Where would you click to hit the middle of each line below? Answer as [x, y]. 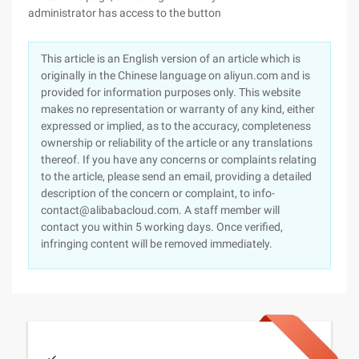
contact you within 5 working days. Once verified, [162, 227]
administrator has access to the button [125, 13]
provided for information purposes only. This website [171, 92]
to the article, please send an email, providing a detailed [176, 176]
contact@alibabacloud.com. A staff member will [160, 210]
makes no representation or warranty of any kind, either [178, 109]
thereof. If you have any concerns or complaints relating [179, 159]
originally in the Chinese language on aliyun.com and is [175, 75]
